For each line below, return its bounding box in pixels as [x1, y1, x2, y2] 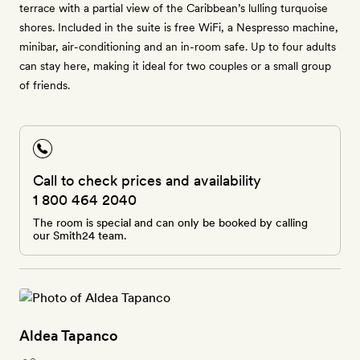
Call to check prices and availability [33, 172, 261, 189]
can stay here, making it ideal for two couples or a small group [19, 59, 331, 72]
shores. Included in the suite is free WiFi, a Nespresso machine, [19, 21, 338, 34]
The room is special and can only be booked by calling [33, 216, 308, 229]
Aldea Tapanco [19, 327, 118, 344]
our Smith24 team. [33, 229, 127, 242]
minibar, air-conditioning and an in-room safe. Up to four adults [19, 40, 336, 53]
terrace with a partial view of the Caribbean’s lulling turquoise [19, 2, 328, 14]
